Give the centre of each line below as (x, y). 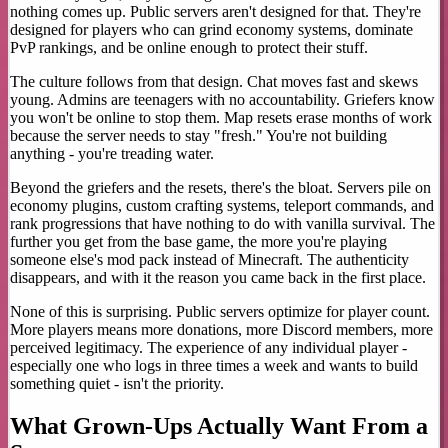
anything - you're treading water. (112, 154)
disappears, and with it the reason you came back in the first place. (218, 278)
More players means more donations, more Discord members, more (221, 330)
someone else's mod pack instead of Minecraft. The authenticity (209, 260)
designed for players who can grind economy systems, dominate (211, 30)
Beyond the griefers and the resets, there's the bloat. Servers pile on (220, 188)
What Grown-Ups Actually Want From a (219, 426)
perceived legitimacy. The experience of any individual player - (208, 348)
